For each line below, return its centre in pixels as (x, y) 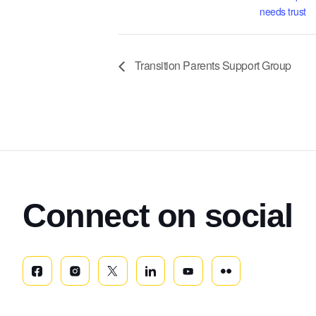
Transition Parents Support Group (212, 65)
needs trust (283, 11)
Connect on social (158, 215)
